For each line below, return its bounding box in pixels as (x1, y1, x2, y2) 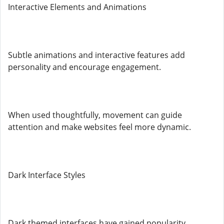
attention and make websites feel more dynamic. (8, 121, 191, 132)
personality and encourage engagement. (8, 61, 161, 72)
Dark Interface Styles (8, 169, 85, 180)
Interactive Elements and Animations (8, 1, 146, 12)
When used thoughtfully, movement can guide (8, 109, 182, 120)
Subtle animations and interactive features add (8, 49, 185, 60)
